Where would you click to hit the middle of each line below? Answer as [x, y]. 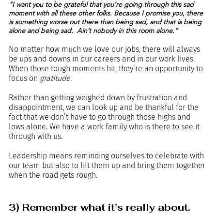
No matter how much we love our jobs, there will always [105, 49]
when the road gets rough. [53, 175]
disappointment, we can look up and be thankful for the [105, 107]
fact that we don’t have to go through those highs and [101, 117]
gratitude [55, 78]
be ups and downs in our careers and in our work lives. [103, 59]
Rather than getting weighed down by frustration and [99, 97]
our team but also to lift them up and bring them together [108, 165]
